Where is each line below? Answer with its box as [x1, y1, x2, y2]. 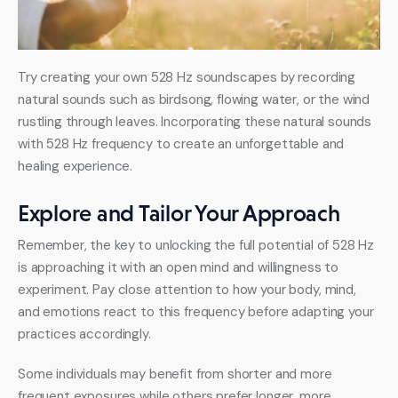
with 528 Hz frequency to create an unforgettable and [18, 135, 348, 154]
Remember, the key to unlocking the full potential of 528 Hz [18, 236, 378, 255]
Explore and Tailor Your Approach [18, 200, 340, 227]
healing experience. [18, 157, 133, 176]
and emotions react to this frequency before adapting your [18, 303, 378, 322]
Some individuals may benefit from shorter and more [18, 364, 336, 383]
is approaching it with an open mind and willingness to [18, 259, 342, 277]
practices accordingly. [18, 325, 151, 344]
